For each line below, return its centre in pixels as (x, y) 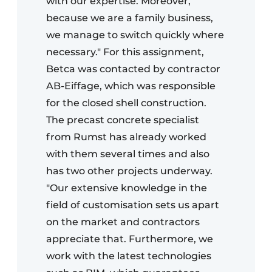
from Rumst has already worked (126, 137)
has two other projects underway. (129, 171)
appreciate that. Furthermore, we (130, 239)
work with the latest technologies (129, 256)
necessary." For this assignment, (125, 52)
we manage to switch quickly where (135, 35)
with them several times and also (128, 154)
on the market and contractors (123, 222)
